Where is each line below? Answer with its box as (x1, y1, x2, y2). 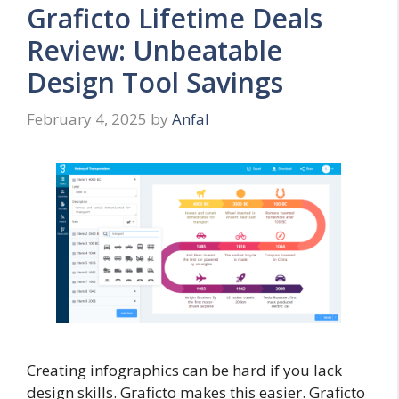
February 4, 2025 (27, 109, 147, 130)
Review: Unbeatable (27, 31, 282, 69)
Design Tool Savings (27, 63, 283, 101)
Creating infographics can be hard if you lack (27, 360, 342, 381)
